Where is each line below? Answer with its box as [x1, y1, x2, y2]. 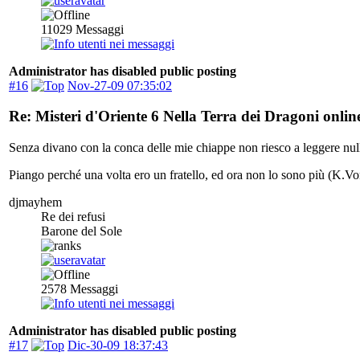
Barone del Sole [41, 224, 122, 239]
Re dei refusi [41, 210, 105, 224]
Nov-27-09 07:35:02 [67, 78, 172, 92]
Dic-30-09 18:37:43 [67, 338, 168, 353]
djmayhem [9, 195, 62, 210]
